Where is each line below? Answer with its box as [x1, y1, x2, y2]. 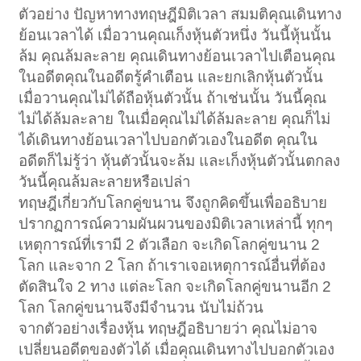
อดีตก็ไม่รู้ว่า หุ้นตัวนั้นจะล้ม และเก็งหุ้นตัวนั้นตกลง [19, 151, 341, 169]
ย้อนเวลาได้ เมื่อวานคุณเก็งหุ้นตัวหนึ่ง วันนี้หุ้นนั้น [19, 26, 332, 44]
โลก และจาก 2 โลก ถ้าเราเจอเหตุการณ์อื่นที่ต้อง [19, 256, 326, 274]
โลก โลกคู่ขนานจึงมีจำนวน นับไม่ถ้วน [19, 298, 264, 316]
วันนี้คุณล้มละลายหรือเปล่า [19, 172, 191, 190]
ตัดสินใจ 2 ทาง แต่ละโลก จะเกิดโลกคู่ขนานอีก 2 [19, 277, 332, 295]
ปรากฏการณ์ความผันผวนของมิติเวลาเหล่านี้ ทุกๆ [19, 214, 334, 232]
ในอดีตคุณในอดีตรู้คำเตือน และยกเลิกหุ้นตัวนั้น [19, 68, 324, 85]
